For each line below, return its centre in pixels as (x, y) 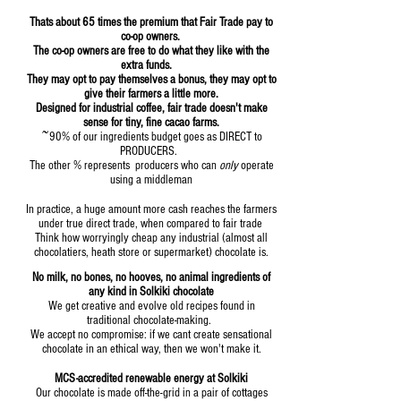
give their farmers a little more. (151, 94)
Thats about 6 (59, 23)
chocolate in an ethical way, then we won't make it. (151, 350)
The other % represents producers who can (124, 166)
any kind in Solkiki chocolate (151, 292)
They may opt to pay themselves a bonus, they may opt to (151, 80)
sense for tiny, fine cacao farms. (151, 123)
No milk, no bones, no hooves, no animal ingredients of (151, 278)
